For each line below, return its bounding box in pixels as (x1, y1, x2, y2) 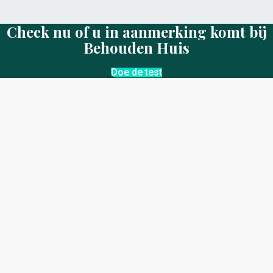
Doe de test (111, 66, 162, 78)
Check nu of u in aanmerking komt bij (7, 22, 266, 41)
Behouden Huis (83, 38, 190, 57)
